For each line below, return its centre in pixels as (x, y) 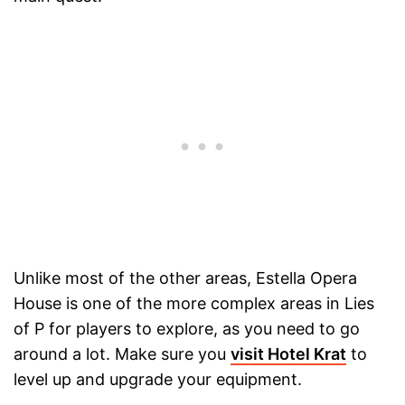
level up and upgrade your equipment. (158, 380)
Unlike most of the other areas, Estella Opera (185, 278)
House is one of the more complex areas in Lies (194, 304)
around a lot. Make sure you (122, 354)
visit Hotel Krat (288, 354)
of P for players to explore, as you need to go (187, 329)
